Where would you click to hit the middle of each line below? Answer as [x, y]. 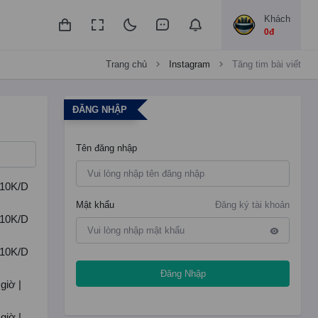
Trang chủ [126, 64]
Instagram [190, 64]
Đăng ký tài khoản [252, 205]
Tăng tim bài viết [267, 64]
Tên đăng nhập [107, 148]
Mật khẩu [95, 205]
